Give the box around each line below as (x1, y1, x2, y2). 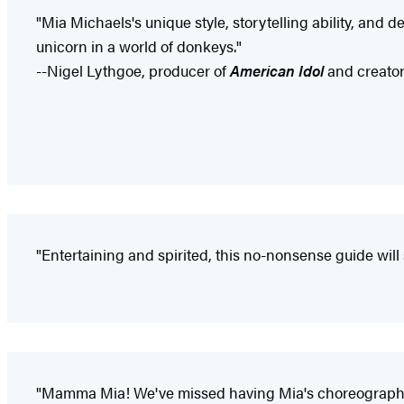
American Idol (230, 59, 327, 81)
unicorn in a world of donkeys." (36, 34, 242, 57)
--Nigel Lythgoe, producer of (36, 59, 230, 81)
